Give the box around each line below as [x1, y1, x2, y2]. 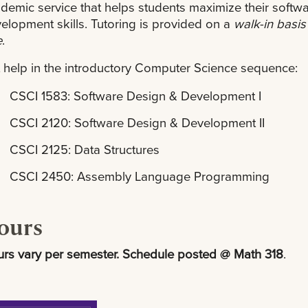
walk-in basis [234, 14, 306, 32]
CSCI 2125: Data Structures [10, 140, 160, 159]
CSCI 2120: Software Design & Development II [10, 113, 265, 132]
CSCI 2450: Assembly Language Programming [10, 167, 270, 186]
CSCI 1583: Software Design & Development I [10, 87, 262, 104]
